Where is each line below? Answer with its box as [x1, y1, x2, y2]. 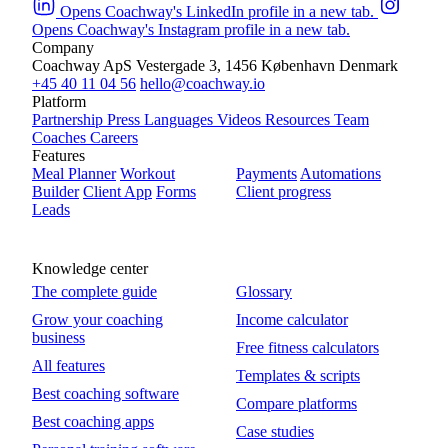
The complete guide [32, 283, 157, 301]
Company [32, 39, 94, 57]
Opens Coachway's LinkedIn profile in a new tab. [60, 3, 374, 21]
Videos [217, 111, 265, 129]
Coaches [32, 129, 90, 147]
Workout [120, 165, 175, 183]
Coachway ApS [32, 57, 132, 75]
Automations [300, 165, 381, 183]
